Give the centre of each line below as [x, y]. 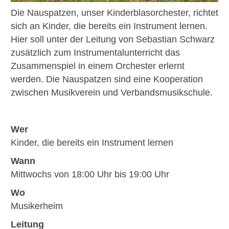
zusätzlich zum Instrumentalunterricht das [95, 52]
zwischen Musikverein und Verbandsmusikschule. [112, 92]
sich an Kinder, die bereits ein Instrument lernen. [109, 26]
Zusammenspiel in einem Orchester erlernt [98, 66]
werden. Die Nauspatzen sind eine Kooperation [107, 79]
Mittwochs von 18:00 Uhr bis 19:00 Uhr [90, 174]
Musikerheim [37, 206]
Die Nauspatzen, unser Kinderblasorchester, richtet [114, 13]
